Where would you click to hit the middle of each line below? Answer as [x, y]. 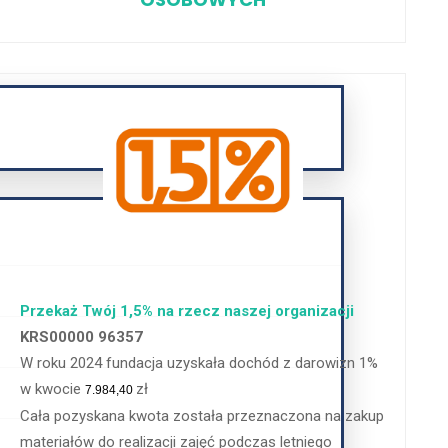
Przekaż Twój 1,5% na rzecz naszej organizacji [187, 311]
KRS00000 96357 [82, 337]
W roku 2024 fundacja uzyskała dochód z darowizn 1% [199, 363]
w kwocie [53, 389]
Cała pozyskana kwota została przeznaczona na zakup [202, 416]
